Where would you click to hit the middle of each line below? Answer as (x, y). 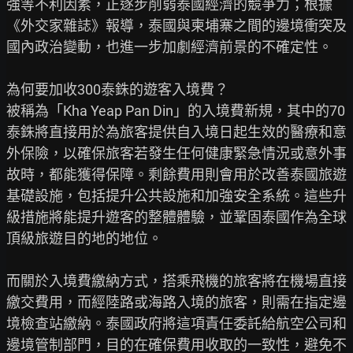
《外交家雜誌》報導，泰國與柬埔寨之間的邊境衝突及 (176, 26)
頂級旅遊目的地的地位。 (84, 238)
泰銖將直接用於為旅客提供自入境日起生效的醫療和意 (176, 132)
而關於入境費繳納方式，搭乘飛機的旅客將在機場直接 (176, 281)
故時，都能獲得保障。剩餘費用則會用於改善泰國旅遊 (176, 175)
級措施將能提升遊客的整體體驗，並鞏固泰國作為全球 (176, 217)
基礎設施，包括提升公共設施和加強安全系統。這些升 (176, 196)
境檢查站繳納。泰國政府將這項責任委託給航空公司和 (176, 323)
